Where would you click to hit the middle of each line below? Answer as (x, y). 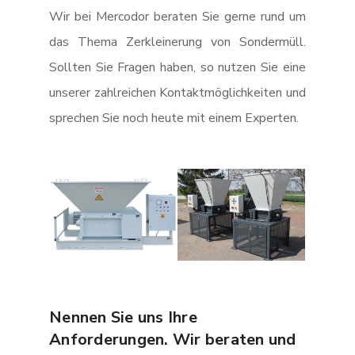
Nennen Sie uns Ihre (123, 318)
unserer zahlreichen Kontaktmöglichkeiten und (177, 93)
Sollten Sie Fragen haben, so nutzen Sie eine (177, 68)
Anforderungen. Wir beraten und (173, 340)
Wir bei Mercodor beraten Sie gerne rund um (177, 17)
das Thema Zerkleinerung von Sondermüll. (177, 42)
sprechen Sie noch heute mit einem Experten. (174, 118)
